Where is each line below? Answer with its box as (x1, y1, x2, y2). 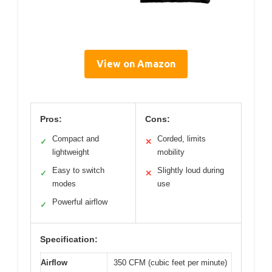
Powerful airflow (52, 197, 107, 207)
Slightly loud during (157, 166, 224, 175)
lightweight (52, 148, 89, 157)
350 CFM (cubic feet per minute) (114, 258, 227, 268)
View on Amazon (97, 58, 175, 70)
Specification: (40, 234, 98, 245)
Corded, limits (157, 134, 206, 144)
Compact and (52, 134, 99, 144)
